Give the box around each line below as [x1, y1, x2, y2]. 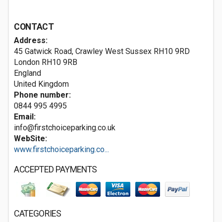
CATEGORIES [14, 209, 61, 219]
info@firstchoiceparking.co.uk [14, 123, 115, 132]
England [14, 68, 41, 78]
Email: [14, 112, 36, 121]
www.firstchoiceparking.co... [14, 145, 109, 154]
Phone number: [14, 90, 71, 100]
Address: [14, 36, 48, 45]
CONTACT [14, 22, 54, 32]
